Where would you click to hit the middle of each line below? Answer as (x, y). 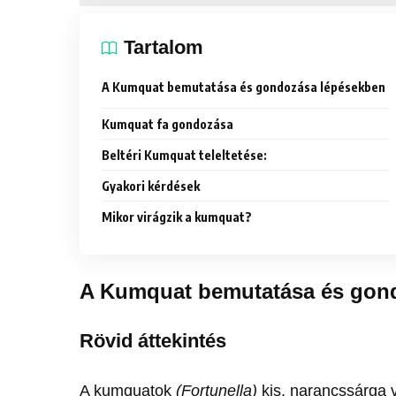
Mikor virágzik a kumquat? (177, 217)
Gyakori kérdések (151, 187)
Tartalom (164, 48)
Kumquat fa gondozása (168, 125)
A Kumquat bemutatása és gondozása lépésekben (244, 88)
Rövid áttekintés (153, 341)
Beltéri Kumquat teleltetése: (185, 156)
